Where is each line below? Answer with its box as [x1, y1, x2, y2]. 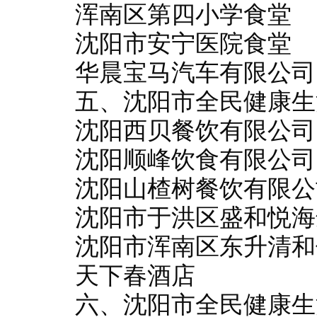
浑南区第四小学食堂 [75, 1, 292, 28]
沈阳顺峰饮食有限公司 [75, 146, 316, 173]
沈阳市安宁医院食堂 [75, 30, 292, 57]
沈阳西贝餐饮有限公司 [75, 117, 316, 144]
